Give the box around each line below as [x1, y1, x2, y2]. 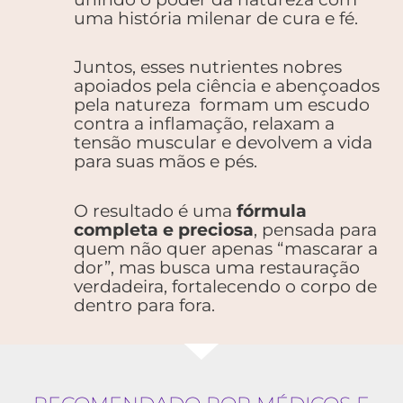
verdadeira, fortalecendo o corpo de [74, 275, 377, 297]
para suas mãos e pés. [74, 151, 257, 173]
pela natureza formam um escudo [74, 94, 370, 116]
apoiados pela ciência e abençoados [74, 76, 380, 97]
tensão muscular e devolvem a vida [74, 132, 372, 154]
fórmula [237, 200, 307, 221]
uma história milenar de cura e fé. [74, 8, 358, 30]
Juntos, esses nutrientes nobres [74, 57, 346, 78]
